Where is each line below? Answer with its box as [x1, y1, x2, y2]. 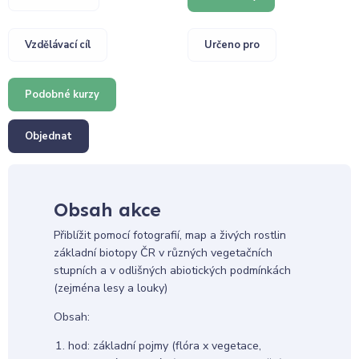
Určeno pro [204, 37, 260, 52]
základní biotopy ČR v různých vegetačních [53, 245, 272, 261]
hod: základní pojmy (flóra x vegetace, [67, 338, 261, 354]
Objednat [25, 128, 72, 143]
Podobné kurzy [25, 87, 99, 102]
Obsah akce [53, 197, 161, 221]
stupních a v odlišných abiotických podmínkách [53, 263, 291, 279]
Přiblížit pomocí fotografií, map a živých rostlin [53, 228, 286, 244]
